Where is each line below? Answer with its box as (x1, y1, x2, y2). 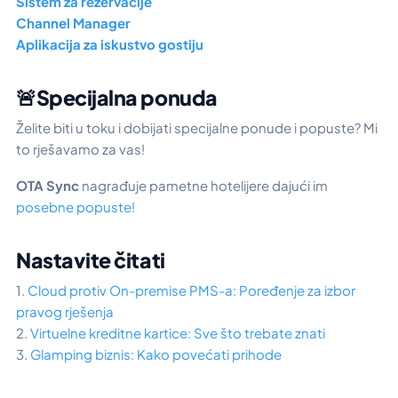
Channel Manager (16, 14, 131, 32)
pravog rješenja (16, 302, 114, 320)
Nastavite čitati (16, 246, 165, 273)
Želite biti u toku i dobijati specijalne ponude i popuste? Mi (16, 119, 378, 137)
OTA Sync (16, 176, 79, 194)
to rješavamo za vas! (16, 140, 145, 158)
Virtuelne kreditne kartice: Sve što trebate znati (30, 323, 325, 341)
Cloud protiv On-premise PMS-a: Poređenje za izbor (28, 281, 355, 298)
